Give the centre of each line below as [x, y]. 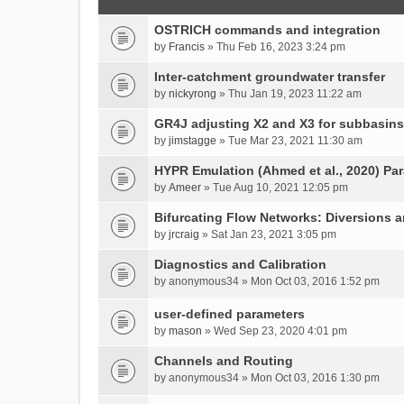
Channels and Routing [224, 361]
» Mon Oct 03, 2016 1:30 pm [309, 378]
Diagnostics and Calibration [240, 264]
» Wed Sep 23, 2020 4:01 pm [275, 331]
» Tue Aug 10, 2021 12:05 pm [275, 188]
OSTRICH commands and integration [267, 30]
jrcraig [184, 234]
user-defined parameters [230, 314]
